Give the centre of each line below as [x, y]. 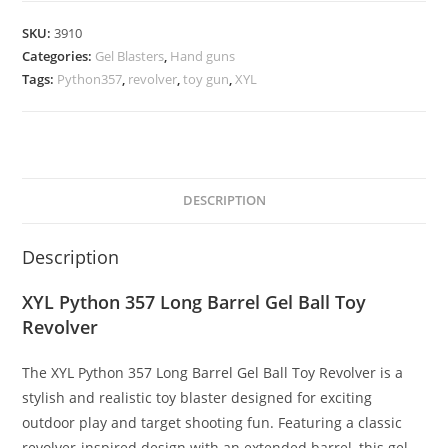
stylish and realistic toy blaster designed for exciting [197, 398]
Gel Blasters [130, 56]
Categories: [59, 56]
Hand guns [203, 56]
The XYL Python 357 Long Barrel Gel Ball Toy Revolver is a [213, 373]
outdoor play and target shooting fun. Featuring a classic [212, 423]
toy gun [206, 79]
